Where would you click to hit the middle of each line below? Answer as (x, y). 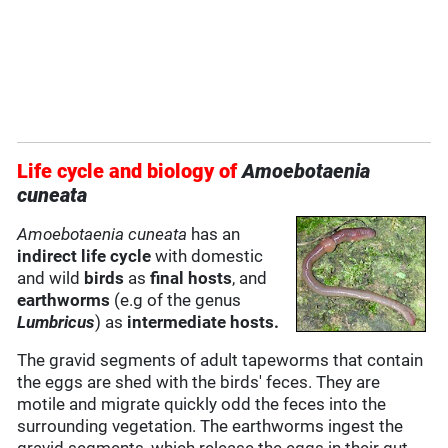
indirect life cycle (84, 256)
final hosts (191, 278)
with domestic (207, 256)
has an (214, 234)
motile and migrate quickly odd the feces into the (202, 404)
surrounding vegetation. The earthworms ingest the (210, 426)
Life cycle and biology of (127, 171)
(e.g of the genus (176, 300)
